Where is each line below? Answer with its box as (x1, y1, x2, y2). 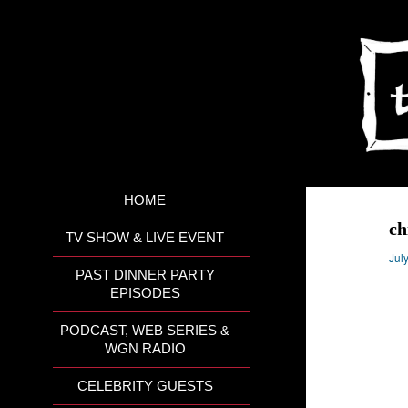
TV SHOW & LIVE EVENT (66, 230, 225, 245)
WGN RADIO (104, 342, 186, 356)
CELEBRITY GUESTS (76, 379, 213, 393)
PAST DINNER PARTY (75, 268, 215, 282)
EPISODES (109, 286, 180, 301)
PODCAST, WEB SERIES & (60, 323, 230, 338)
